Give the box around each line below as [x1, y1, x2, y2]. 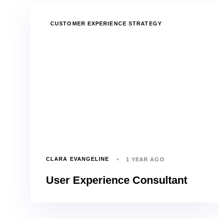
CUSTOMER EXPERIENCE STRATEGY [50, 21, 162, 26]
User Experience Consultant [46, 174, 187, 186]
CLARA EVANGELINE [46, 156, 109, 162]
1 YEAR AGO [126, 156, 165, 162]
